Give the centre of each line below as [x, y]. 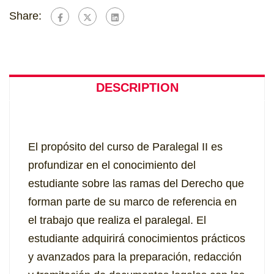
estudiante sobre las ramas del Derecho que [136, 184]
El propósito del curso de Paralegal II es [125, 147]
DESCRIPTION [137, 88]
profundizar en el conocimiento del [112, 165]
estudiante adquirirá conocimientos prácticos [137, 239]
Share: [25, 16]
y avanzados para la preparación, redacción [135, 257]
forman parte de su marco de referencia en [132, 202]
